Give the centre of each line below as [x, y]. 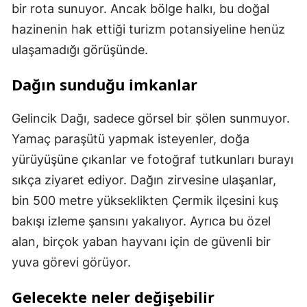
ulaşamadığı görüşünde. [80, 50]
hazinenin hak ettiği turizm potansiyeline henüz [148, 29]
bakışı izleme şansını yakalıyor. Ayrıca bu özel [141, 221]
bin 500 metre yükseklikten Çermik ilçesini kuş [145, 200]
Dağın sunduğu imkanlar [105, 84]
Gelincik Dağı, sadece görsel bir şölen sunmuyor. [151, 118]
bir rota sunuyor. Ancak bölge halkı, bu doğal [140, 9]
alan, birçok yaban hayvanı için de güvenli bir [141, 242]
